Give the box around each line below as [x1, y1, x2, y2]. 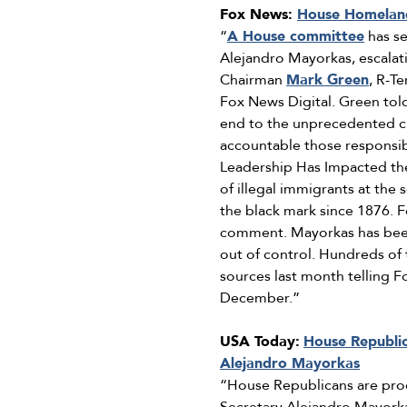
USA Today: [220, 332, 300, 352]
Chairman [220, 70, 286, 91]
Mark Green [286, 70, 369, 91]
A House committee [227, 26, 364, 47]
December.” [220, 288, 300, 309]
